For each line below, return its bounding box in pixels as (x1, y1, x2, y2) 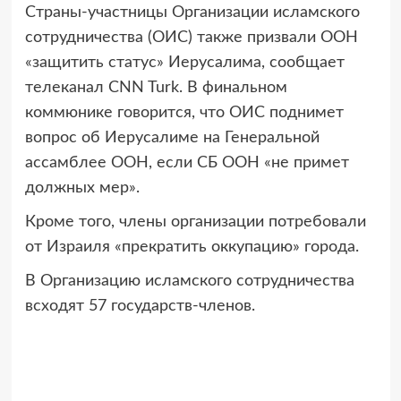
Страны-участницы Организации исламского (24, 4, 360, 21)
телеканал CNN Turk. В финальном (24, 79, 287, 96)
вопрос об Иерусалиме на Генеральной (24, 129, 320, 146)
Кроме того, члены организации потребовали (24, 213, 366, 230)
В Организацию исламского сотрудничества (24, 272, 354, 289)
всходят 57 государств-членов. (24, 297, 255, 314)
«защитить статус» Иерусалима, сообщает (24, 54, 345, 71)
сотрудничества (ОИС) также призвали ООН (24, 29, 358, 46)
